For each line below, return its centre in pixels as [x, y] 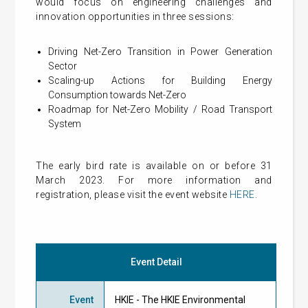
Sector [63, 66]
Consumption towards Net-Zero [118, 95]
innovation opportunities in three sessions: [135, 16]
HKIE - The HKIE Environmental [180, 300]
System [65, 124]
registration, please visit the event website [133, 195]
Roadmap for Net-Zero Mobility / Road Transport [160, 109]
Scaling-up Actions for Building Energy [160, 80]
